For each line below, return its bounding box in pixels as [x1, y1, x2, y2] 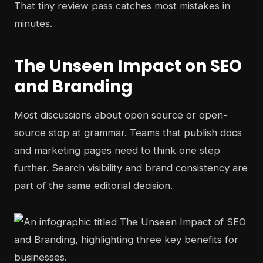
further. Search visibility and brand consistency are [14, 162, 248, 174]
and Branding [14, 75, 133, 99]
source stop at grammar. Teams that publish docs [14, 127, 242, 139]
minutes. [14, 18, 52, 30]
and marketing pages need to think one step [14, 144, 220, 157]
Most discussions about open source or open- [14, 109, 227, 122]
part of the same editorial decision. [14, 180, 173, 192]
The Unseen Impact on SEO [14, 55, 242, 78]
